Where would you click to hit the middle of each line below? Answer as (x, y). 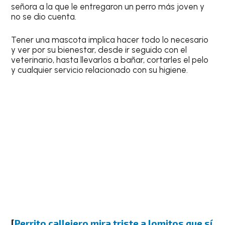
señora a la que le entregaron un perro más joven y (108, 7)
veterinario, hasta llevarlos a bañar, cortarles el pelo (110, 60)
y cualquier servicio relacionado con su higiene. (100, 70)
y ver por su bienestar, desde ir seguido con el (99, 49)
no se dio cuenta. (45, 17)
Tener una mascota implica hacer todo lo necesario (110, 39)
